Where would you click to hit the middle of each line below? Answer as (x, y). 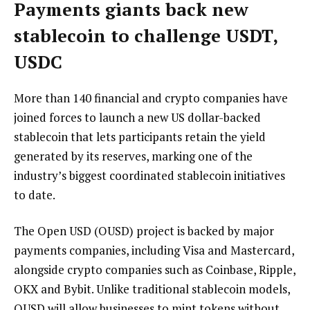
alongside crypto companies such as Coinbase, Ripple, (155, 270)
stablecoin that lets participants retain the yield (140, 137)
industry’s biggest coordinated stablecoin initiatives (149, 176)
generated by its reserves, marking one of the (133, 156)
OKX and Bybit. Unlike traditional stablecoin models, (152, 289)
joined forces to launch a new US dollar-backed (137, 118)
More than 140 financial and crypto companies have (151, 98)
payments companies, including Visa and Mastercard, (154, 250)
